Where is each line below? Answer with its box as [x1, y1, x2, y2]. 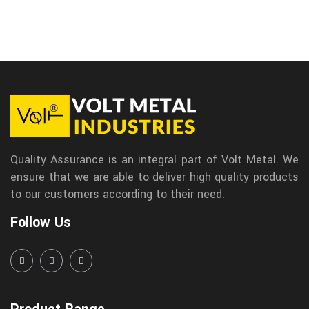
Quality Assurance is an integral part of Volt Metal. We [10, 151, 299, 168]
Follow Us [10, 212, 71, 232]
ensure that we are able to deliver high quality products [10, 168, 299, 185]
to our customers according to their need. [10, 186, 225, 202]
